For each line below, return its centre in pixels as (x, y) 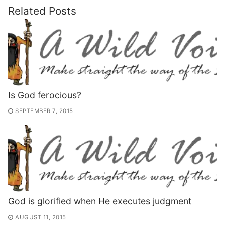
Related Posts (42, 11)
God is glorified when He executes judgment (100, 201)
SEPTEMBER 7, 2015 (44, 111)
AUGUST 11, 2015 (41, 217)
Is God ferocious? (45, 95)
